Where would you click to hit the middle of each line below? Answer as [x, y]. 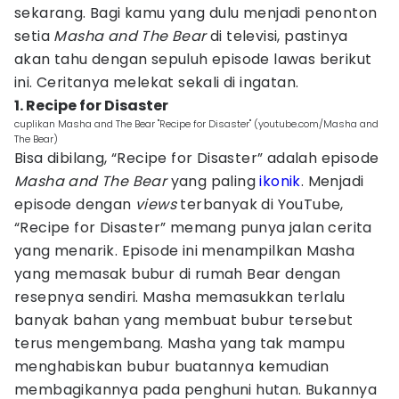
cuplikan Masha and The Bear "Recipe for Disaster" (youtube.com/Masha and [196, 124]
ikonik [280, 181]
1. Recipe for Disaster [91, 106]
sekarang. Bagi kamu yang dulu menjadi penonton [196, 13]
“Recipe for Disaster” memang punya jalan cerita [193, 228]
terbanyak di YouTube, [260, 204]
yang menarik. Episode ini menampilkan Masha [185, 251]
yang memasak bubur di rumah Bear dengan [178, 274]
